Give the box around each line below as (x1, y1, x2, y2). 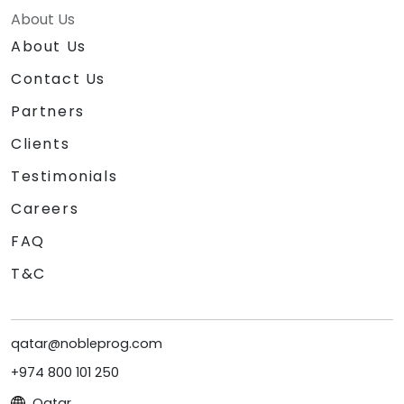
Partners (11, 100, 85, 122)
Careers (11, 197, 79, 219)
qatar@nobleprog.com (11, 334, 162, 353)
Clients (11, 133, 70, 154)
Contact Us (11, 68, 106, 89)
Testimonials (11, 165, 118, 187)
